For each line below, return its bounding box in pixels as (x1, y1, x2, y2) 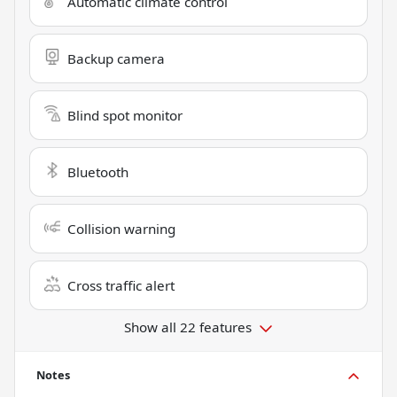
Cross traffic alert (67, 276, 175, 294)
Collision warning (67, 219, 175, 237)
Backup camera (67, 49, 165, 67)
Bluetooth (67, 162, 128, 181)
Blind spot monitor (67, 105, 183, 124)
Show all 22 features (124, 317, 252, 336)
